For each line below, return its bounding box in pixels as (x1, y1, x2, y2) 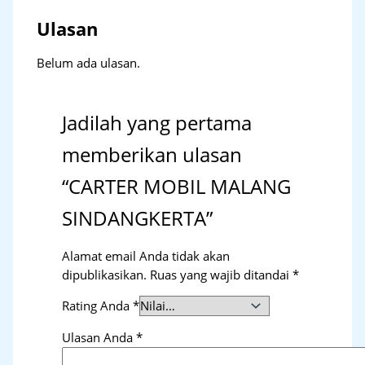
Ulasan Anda (62, 329, 137, 346)
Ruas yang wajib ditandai (150, 266, 293, 283)
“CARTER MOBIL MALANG (62, 174, 292, 200)
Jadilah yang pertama (62, 110, 253, 137)
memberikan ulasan (62, 142, 243, 169)
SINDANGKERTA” (62, 205, 213, 232)
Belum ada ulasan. (37, 54, 141, 71)
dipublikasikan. (62, 266, 147, 283)
